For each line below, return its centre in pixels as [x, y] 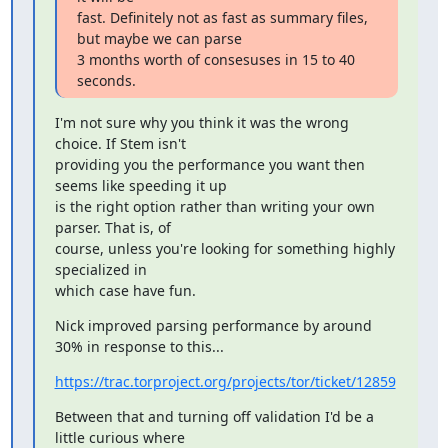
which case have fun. [125, 290]
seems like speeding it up [140, 185]
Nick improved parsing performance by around [213, 325]
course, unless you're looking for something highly [224, 248]
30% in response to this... [139, 346]
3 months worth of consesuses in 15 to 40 [215, 59]
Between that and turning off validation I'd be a [214, 416]
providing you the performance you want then [209, 164]
